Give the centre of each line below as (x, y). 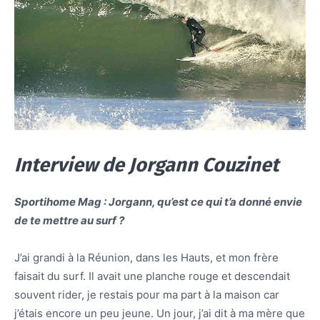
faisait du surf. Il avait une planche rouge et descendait (152, 276)
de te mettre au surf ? (69, 220)
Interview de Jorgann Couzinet (146, 165)
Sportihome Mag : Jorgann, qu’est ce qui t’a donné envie (158, 201)
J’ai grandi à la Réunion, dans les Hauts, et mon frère (146, 257)
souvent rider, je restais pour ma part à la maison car (147, 294)
